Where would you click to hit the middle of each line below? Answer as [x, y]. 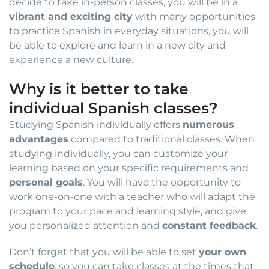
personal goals [46, 183]
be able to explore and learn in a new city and [117, 46]
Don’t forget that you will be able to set [104, 252]
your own [222, 252]
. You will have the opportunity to [162, 183]
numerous [208, 125]
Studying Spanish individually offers [96, 125]
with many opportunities [194, 17]
